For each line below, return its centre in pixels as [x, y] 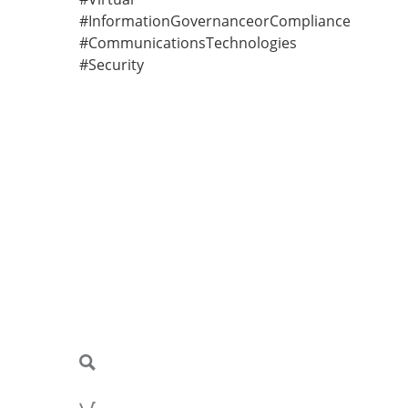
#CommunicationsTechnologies [188, 43]
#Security [112, 65]
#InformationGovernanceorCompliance [215, 21]
